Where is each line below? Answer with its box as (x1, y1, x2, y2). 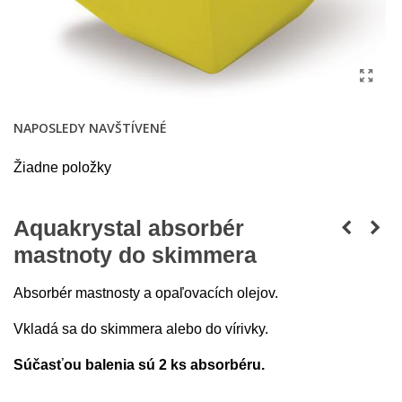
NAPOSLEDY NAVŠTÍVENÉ (13, 119, 167, 136)
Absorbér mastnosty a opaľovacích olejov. (13, 285, 278, 301)
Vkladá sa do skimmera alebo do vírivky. (13, 321, 272, 336)
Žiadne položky (13, 160, 111, 175)
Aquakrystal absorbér (13, 215, 244, 240)
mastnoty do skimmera (13, 242, 257, 267)
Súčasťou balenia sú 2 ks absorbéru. (13, 357, 265, 372)
